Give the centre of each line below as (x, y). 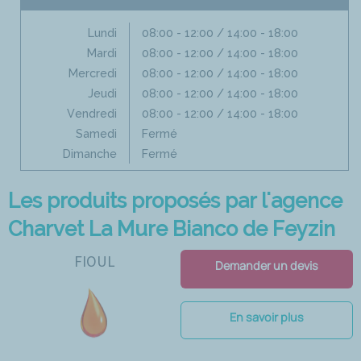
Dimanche (90, 153)
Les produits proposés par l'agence (175, 200)
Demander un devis (267, 265)
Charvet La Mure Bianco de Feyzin (172, 228)
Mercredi (93, 73)
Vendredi (92, 113)
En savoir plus (267, 317)
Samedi (97, 133)
